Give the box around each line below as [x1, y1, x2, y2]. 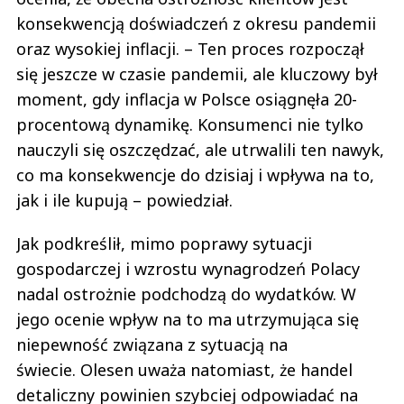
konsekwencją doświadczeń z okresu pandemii [16, 12, 376, 34]
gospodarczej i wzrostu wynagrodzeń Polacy [16, 257, 360, 280]
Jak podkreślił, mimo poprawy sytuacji [16, 232, 312, 254]
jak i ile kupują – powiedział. [16, 188, 233, 211]
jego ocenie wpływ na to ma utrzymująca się [16, 308, 359, 330]
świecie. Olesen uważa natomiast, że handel [16, 358, 353, 381]
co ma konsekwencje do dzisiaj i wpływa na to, [16, 163, 374, 186]
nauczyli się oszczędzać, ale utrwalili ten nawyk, [16, 138, 384, 161]
